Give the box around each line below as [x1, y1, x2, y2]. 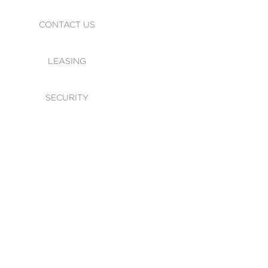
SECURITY [45, 92, 89, 102]
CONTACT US [39, 19, 95, 29]
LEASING [48, 56, 86, 65]
